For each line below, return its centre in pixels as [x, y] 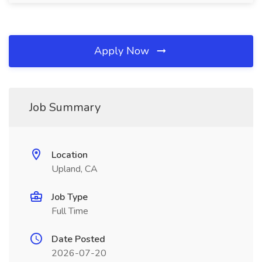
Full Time [70, 211]
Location [70, 155]
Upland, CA [75, 169]
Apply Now [123, 51]
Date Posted [78, 239]
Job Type [70, 197]
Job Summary [65, 107]
